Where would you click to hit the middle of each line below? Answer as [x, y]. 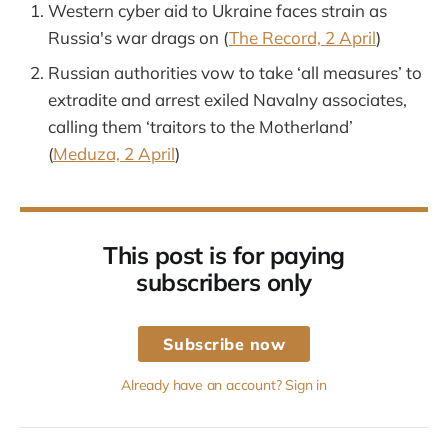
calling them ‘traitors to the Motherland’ [200, 127]
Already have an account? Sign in [224, 385]
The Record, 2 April [302, 38]
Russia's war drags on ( [138, 38]
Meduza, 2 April [114, 154]
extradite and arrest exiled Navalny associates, [227, 100]
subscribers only [224, 282]
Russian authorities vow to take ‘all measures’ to [235, 73]
